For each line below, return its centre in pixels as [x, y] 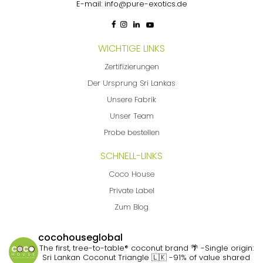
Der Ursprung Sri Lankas [131, 83]
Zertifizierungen [131, 67]
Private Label [131, 191]
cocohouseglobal [80, 238]
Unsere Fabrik [131, 100]
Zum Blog [131, 207]
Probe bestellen [131, 133]
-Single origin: [226, 248]
